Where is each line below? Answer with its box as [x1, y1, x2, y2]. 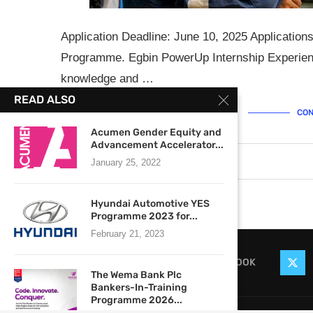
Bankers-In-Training [91, 282, 187, 293]
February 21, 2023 [91, 228, 164, 239]
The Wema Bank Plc [91, 269, 182, 281]
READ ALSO [14, 93, 75, 106]
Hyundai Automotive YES [91, 198, 210, 210]
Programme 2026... [91, 294, 182, 306]
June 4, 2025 [73, 156, 131, 167]
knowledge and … [61, 72, 154, 85]
